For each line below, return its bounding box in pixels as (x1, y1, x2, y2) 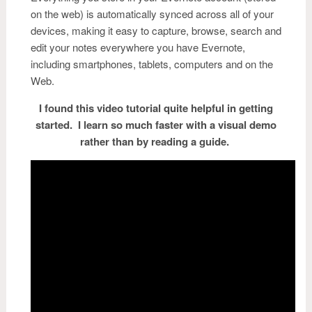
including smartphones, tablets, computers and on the (31, 56, 273, 71)
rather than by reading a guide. (80, 134, 232, 149)
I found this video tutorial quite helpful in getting (39, 100, 273, 116)
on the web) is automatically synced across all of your (31, 6, 274, 21)
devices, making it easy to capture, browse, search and (31, 23, 281, 38)
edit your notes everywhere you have (31, 40, 201, 54)
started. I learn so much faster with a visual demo (36, 117, 276, 132)
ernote (214, 40, 242, 54)
